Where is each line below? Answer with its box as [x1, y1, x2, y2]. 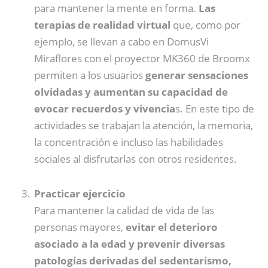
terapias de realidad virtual [34, 17, 170, 32]
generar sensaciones [145, 68, 248, 82]
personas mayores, [34, 220, 123, 234]
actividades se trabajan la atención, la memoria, [34, 118, 253, 132]
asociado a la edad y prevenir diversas [34, 236, 225, 251]
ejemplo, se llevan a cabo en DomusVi [34, 34, 209, 48]
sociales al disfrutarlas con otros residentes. [34, 151, 237, 166]
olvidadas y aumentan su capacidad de [34, 84, 228, 99]
